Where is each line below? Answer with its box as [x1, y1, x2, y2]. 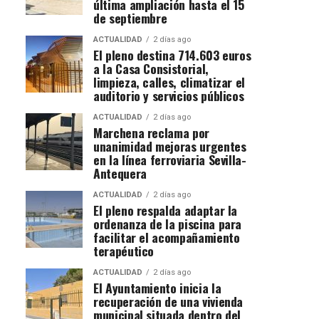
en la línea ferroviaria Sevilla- [93, 150, 246, 169]
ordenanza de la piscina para [93, 214, 242, 233]
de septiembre [93, 8, 167, 27]
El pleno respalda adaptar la [93, 200, 238, 219]
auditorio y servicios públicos [93, 85, 244, 105]
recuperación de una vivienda [93, 291, 244, 310]
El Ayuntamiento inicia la [93, 278, 221, 297]
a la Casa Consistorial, [93, 58, 209, 78]
